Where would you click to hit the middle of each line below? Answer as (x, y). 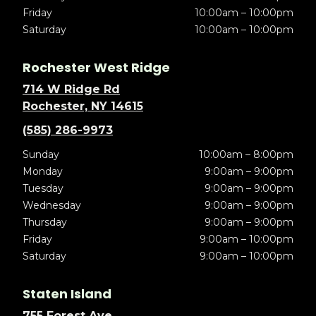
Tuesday (43, 189)
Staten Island (67, 294)
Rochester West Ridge (96, 68)
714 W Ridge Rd (71, 90)
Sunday (41, 155)
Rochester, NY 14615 (83, 107)
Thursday (45, 223)
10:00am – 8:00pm (246, 155)
